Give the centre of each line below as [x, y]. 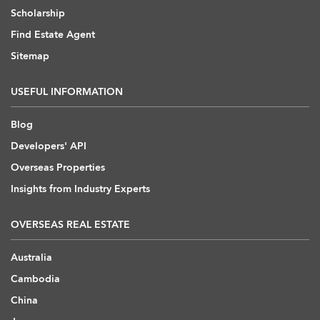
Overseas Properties [58, 167]
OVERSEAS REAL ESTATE [70, 224]
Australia [31, 257]
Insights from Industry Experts [80, 189]
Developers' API [49, 146]
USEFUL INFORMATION [67, 91]
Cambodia [35, 279]
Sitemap [30, 56]
